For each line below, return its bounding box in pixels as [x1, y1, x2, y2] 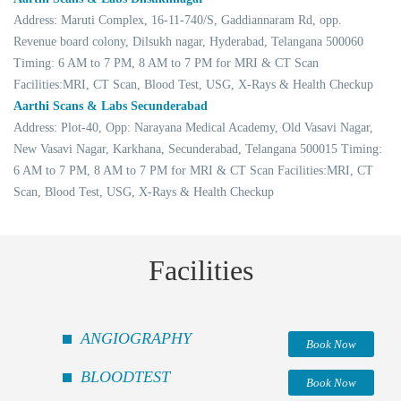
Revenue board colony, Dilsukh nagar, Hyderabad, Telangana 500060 [13, 34, 363, 48]
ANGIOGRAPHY [81, 328, 192, 347]
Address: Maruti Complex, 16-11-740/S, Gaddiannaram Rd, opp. [13, 13, 342, 27]
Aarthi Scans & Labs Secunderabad [13, 98, 208, 113]
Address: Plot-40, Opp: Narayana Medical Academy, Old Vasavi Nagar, [13, 120, 373, 134]
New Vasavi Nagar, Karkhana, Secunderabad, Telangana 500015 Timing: [13, 141, 382, 156]
